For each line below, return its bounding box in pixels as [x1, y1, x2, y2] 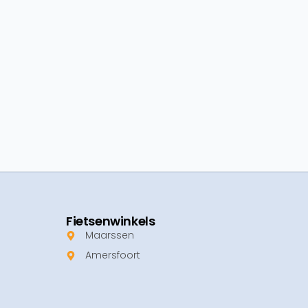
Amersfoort [85, 248, 140, 263]
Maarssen [85, 228, 134, 243]
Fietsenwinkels [66, 212, 155, 230]
